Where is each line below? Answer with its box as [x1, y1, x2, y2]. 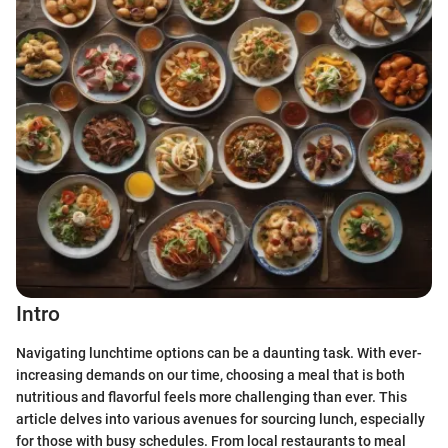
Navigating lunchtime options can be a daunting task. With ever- [16, 344, 422, 361]
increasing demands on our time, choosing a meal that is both [16, 366, 405, 383]
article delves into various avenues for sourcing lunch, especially [16, 410, 425, 427]
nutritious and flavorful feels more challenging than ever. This [16, 388, 407, 405]
